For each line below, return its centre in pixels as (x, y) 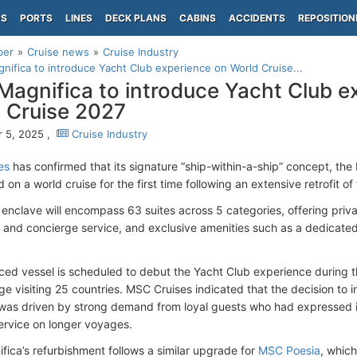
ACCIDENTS (257, 18)
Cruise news (58, 52)
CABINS (198, 18)
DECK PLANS (136, 18)
